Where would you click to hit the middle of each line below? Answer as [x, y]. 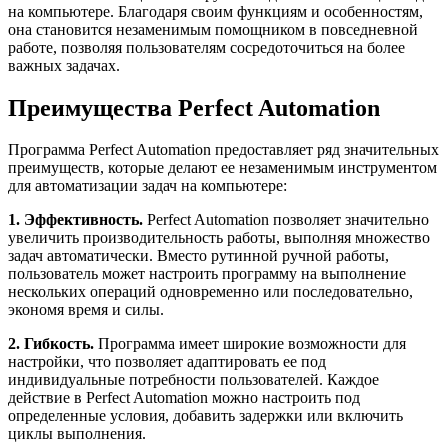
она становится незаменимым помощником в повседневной [213, 29]
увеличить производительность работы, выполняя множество [219, 238]
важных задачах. [64, 65]
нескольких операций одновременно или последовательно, [210, 292]
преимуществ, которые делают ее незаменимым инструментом [222, 168]
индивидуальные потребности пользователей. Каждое [193, 380]
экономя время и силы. [86, 310]
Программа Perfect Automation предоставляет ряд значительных [223, 150]
